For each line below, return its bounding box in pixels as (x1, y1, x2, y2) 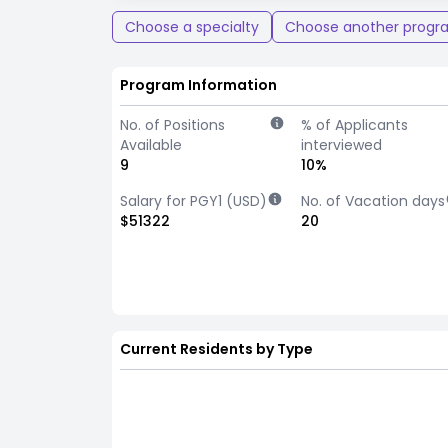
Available (120, 135, 182, 155)
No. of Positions (120, 115, 225, 135)
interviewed (301, 135, 383, 155)
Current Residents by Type (120, 339, 313, 359)
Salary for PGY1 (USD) (120, 191, 267, 211)
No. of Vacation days (301, 191, 446, 211)
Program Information (120, 75, 277, 95)
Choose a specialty (125, 17, 259, 37)
